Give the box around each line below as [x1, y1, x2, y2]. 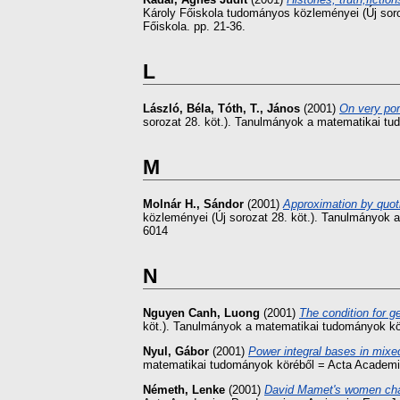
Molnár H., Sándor [143, 196, 244, 211]
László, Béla [143, 101, 211, 115]
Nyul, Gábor [143, 344, 209, 358]
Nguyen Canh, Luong [143, 306, 260, 321]
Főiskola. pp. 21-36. [143, 19, 246, 33]
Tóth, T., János [218, 101, 300, 115]
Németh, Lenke [143, 382, 225, 396]
